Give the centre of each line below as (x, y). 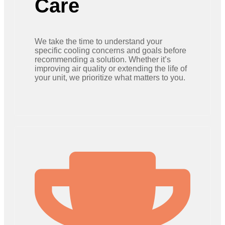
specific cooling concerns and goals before (110, 50)
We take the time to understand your (98, 41)
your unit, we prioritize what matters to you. (110, 78)
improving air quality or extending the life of (111, 69)
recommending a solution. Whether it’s (103, 60)
